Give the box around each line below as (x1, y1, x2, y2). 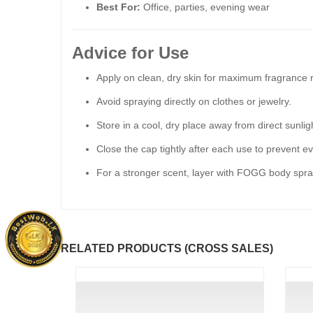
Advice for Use (72, 43, 189, 62)
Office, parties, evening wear (140, 1, 270, 13)
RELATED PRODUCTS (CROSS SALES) (61, 242, 273, 254)
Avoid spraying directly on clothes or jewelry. (96, 96, 291, 107)
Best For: (96, 1, 140, 13)
